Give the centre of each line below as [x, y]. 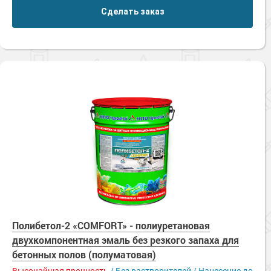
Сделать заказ [132, 11]
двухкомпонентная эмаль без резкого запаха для [126, 240]
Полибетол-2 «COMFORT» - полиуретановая [111, 225]
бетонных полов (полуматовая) [84, 254]
